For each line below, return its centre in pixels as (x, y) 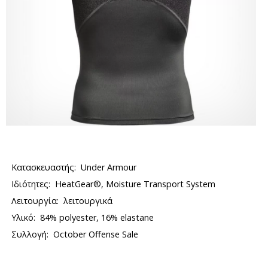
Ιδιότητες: (31, 184)
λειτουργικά (88, 201)
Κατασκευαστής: (44, 167)
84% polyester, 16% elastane (97, 217)
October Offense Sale (96, 234)
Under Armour (109, 167)
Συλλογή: (30, 234)
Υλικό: (24, 217)
